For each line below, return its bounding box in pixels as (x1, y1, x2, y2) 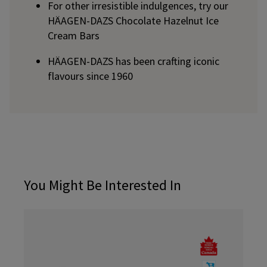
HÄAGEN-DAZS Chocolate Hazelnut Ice (48, 14, 219, 27)
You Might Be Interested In (24, 176, 181, 194)
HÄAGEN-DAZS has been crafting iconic (48, 54, 219, 68)
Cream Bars (48, 29, 100, 42)
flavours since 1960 (48, 69, 133, 83)
